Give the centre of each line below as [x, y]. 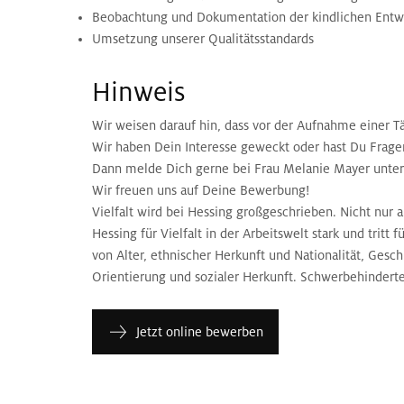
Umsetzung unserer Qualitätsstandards [203, 39]
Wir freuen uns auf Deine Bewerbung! [201, 191]
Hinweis [139, 93]
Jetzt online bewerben [200, 332]
